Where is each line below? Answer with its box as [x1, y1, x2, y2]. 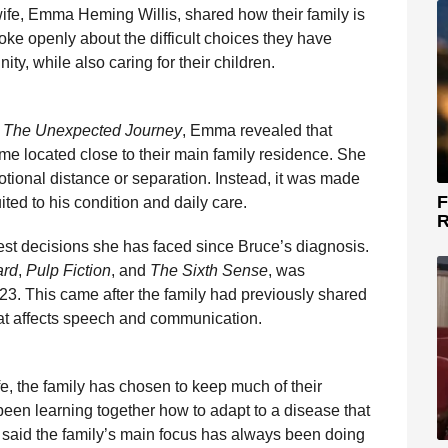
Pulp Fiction [26, 261, 111, 279]
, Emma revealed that [182, 121, 332, 139]
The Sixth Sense [150, 261, 268, 279]
